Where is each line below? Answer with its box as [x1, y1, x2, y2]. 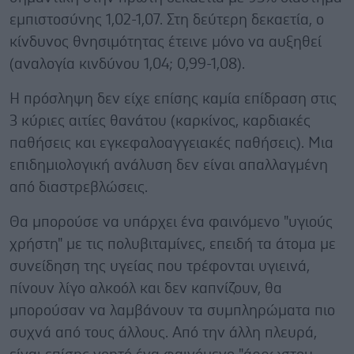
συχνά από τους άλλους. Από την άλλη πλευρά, [9, 325, 317, 341]
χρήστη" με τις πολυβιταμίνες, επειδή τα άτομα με [9, 236, 336, 252]
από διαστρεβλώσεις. [9, 179, 148, 195]
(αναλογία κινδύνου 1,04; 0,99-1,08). [9, 56, 245, 72]
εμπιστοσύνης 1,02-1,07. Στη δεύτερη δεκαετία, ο [9, 12, 324, 28]
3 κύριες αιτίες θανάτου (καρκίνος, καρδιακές [9, 113, 311, 129]
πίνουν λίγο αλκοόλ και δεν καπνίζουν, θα [9, 281, 282, 296]
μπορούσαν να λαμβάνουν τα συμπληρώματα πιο [9, 303, 335, 318]
